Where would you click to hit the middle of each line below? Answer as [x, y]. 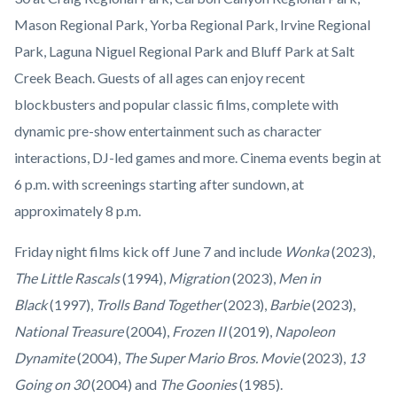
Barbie [291, 305]
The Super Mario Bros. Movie [213, 358]
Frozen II [200, 331]
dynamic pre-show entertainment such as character [168, 131]
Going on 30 [53, 385]
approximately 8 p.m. [79, 211]
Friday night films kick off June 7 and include [149, 252]
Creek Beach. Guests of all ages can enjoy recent [160, 78]
